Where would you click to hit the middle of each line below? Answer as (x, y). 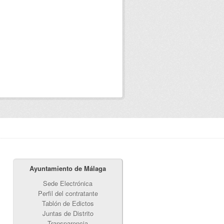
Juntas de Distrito (68, 213)
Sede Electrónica (68, 183)
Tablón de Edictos (68, 203)
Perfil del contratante (68, 193)
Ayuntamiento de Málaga (68, 168)
